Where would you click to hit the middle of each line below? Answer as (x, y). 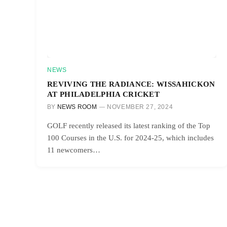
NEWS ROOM (77, 107)
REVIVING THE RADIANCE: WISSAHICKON (131, 84)
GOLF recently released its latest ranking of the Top (129, 125)
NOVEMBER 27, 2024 (140, 107)
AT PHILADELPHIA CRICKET (104, 94)
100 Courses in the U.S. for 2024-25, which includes (130, 138)
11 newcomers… (74, 150)
